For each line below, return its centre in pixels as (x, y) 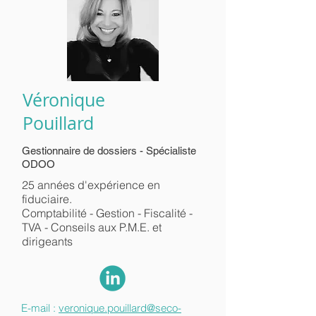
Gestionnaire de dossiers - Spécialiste (109, 151)
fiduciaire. (47, 199)
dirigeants (47, 241)
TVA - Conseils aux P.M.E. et (92, 227)
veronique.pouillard (103, 308)
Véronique (64, 100)
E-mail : (40, 308)
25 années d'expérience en (91, 185)
